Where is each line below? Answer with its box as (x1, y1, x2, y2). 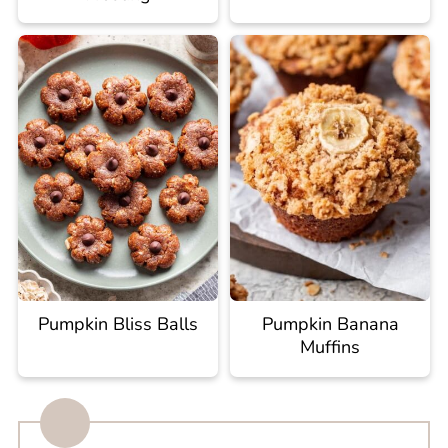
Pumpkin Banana (261, 312, 399, 337)
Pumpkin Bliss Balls (37, 312, 198, 337)
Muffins (300, 335, 361, 360)
